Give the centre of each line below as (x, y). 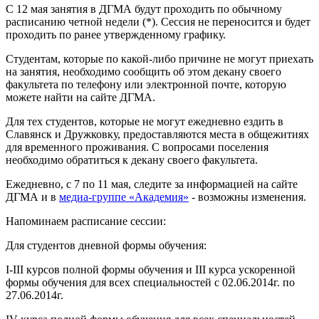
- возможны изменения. (247, 197)
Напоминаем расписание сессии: (86, 221)
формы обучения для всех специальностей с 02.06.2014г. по (150, 283)
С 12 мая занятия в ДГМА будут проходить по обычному (144, 9)
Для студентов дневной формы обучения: (106, 246)
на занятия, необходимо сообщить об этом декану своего (143, 72)
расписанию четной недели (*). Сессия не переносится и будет (158, 22)
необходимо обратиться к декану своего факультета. (132, 160)
